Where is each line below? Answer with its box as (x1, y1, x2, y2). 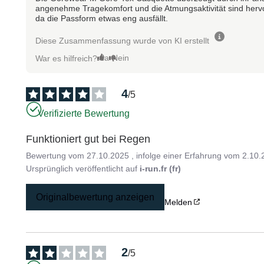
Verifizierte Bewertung (38, 108, 130, 119)
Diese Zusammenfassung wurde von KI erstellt (35, 35, 210, 45)
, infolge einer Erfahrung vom (131, 150, 243, 160)
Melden (164, 197, 193, 207)
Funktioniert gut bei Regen (26, 133, 151, 145)
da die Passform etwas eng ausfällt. (35, 13, 169, 23)
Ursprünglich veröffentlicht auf (26, 163, 140, 173)
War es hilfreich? (35, 53, 98, 63)
